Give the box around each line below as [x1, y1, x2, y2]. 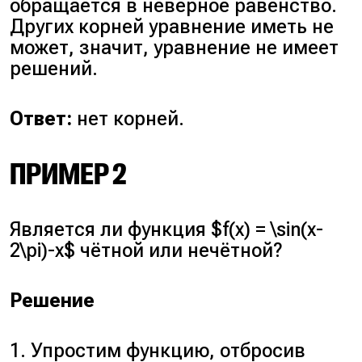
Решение [10, 288, 95, 312]
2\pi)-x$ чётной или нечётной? [10, 238, 284, 262]
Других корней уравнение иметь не [10, 15, 335, 38]
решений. [10, 57, 99, 80]
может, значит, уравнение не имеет [10, 36, 339, 59]
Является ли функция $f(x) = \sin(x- [10, 217, 324, 241]
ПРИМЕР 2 [10, 156, 128, 192]
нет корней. [72, 107, 185, 130]
